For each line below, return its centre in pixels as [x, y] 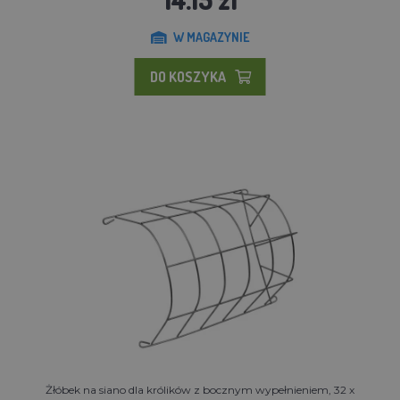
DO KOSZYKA [187, 76]
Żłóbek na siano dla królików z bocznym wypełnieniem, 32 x [200, 389]
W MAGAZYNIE [211, 37]
